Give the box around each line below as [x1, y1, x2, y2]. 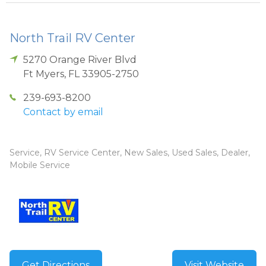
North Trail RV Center [9, 30, 135, 45]
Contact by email [23, 106, 104, 118]
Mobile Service [9, 159, 70, 170]
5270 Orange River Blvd [23, 53, 137, 65]
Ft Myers [23, 68, 65, 80]
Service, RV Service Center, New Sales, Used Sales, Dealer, [9, 147, 250, 158]
